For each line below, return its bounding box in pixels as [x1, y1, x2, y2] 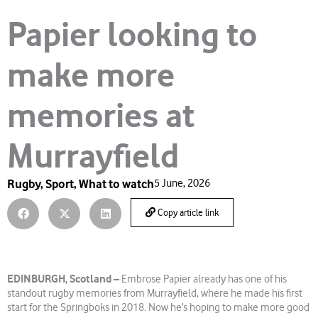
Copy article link [155, 207, 219, 218]
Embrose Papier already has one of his [121, 273, 287, 285]
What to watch [79, 176, 154, 191]
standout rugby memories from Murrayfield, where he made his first [7, 287, 302, 300]
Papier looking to [7, 15, 257, 55]
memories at [7, 96, 194, 136]
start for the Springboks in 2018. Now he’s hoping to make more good [7, 301, 309, 314]
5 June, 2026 [154, 177, 210, 190]
